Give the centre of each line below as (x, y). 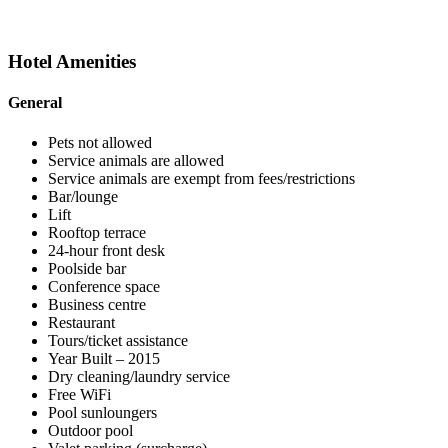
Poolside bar (87, 268)
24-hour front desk (106, 250)
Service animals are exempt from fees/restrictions (201, 178)
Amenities (94, 62)
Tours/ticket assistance (118, 340)
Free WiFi (79, 394)
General (35, 103)
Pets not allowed (100, 142)
